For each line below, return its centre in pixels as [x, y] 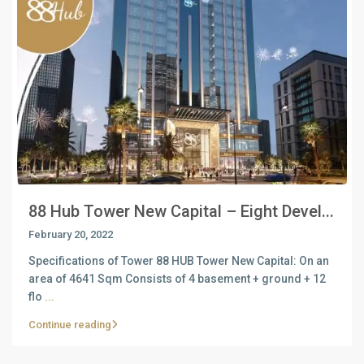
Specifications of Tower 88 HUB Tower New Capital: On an [179, 260]
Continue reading [70, 324]
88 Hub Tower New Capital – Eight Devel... [181, 211]
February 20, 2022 [71, 234]
